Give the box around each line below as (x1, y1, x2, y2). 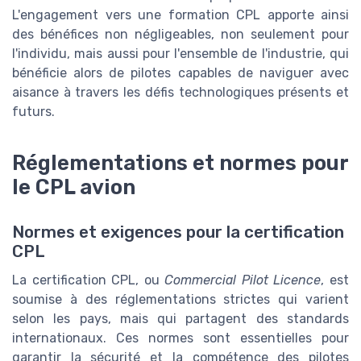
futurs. (12, 104, 55, 120)
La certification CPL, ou (12, 272, 165, 288)
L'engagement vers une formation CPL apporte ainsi (12, 7, 349, 23)
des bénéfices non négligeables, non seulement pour (12, 27, 349, 43)
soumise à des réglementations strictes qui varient (12, 292, 349, 308)
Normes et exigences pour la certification (12, 222, 344, 243)
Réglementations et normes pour (12, 151, 348, 176)
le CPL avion (12, 175, 135, 200)
